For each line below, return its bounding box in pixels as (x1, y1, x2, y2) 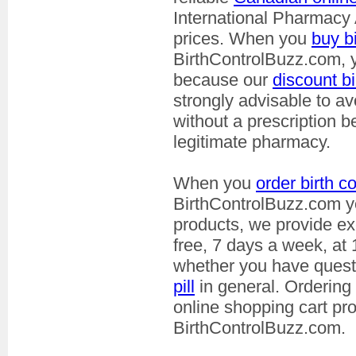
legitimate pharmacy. (173, 132, 331, 153)
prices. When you (173, 29, 311, 49)
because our (173, 70, 273, 91)
